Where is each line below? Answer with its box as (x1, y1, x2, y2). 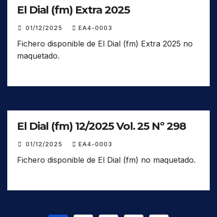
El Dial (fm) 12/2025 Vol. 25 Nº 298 (17, 120, 186, 133)
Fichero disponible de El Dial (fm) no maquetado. (17, 155, 196, 165)
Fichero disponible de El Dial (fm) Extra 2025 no (17, 39, 193, 49)
